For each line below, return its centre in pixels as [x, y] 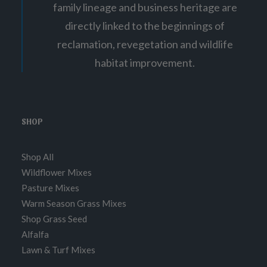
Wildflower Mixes [57, 172]
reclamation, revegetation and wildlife [145, 44]
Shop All [38, 157]
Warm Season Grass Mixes [74, 203]
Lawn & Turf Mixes [58, 250]
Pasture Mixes [50, 188]
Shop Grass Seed [54, 219]
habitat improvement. [145, 63]
